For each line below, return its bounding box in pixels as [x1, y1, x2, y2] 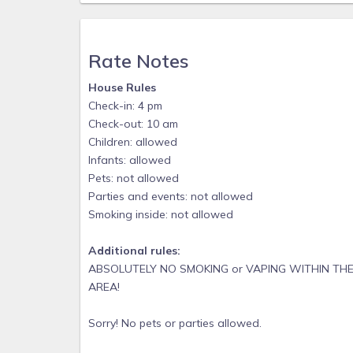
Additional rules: [88, 243, 180, 258]
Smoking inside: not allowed [88, 207, 233, 221]
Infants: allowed [88, 153, 171, 167]
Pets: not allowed [88, 171, 179, 185]
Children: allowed [88, 135, 177, 149]
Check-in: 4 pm [88, 98, 162, 113]
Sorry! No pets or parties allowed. [88, 316, 262, 330]
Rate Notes [88, 49, 189, 72]
